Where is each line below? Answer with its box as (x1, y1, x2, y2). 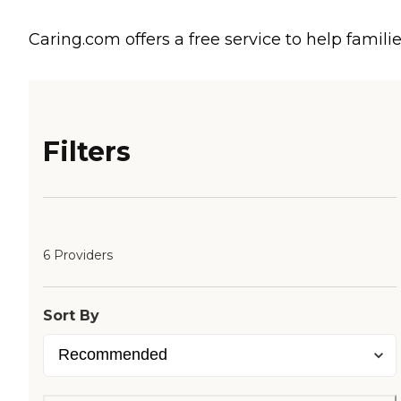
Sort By (43, 307, 99, 325)
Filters (43, 135, 131, 169)
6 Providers (43, 247, 113, 264)
